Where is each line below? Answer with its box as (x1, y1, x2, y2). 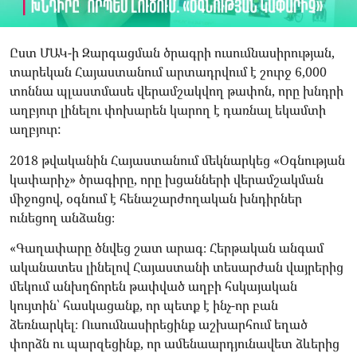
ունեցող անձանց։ (10, 208, 115, 226)
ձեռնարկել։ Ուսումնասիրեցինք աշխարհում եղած (10, 316, 308, 333)
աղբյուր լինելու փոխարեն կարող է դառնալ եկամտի (10, 101, 326, 120)
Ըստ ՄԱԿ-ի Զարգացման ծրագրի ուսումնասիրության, (10, 44, 335, 62)
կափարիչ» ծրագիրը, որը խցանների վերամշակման (10, 170, 324, 188)
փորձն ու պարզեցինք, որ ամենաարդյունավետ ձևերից (10, 335, 339, 352)
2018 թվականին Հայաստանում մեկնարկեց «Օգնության (10, 151, 345, 169)
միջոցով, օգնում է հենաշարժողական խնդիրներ (10, 189, 302, 207)
